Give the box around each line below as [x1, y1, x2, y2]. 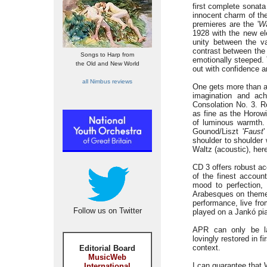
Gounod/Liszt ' [193, 127, 244, 136]
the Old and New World [75, 60, 139, 67]
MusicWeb [88, 253, 126, 262]
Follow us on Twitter [73, 206, 142, 215]
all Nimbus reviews [82, 78, 132, 85]
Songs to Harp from [80, 51, 134, 58]
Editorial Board [79, 244, 135, 253]
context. [193, 243, 221, 252]
